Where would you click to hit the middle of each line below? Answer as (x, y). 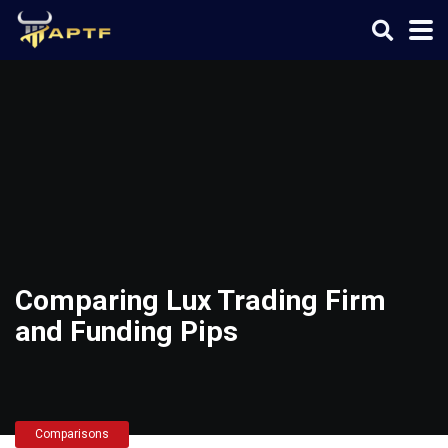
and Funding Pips (126, 331)
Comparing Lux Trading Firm (200, 300)
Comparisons (72, 434)
